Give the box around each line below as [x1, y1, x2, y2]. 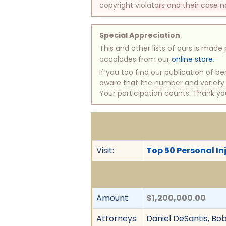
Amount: [96, 192, 130, 204]
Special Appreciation [99, 30, 181, 40]
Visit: [96, 144, 115, 156]
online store [172, 53, 213, 64]
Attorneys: [96, 212, 138, 224]
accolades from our [99, 53, 172, 64]
